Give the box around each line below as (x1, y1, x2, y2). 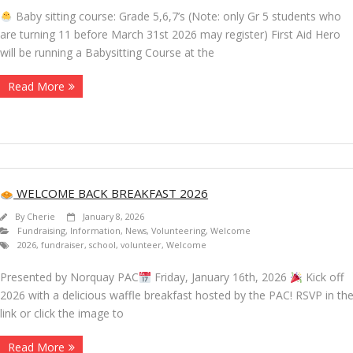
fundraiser (41, 239, 84, 251)
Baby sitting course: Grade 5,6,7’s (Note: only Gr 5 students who (12, 9, 341, 24)
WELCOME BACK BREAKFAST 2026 (13, 185, 209, 202)
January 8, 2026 (83, 210, 144, 223)
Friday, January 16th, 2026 (150, 269, 290, 285)
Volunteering (151, 225, 206, 237)
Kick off (302, 269, 344, 285)
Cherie (27, 210, 55, 223)
